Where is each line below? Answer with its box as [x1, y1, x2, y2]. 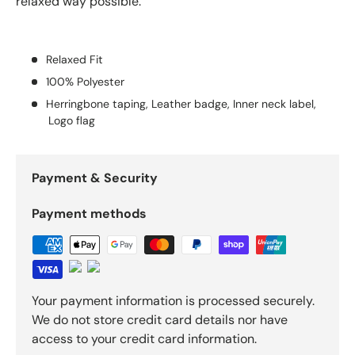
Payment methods [32, 205, 147, 223]
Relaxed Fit [45, 52, 103, 67]
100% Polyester [45, 74, 124, 90]
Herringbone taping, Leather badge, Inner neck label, [45, 97, 316, 112]
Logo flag [48, 113, 96, 128]
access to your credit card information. [32, 330, 257, 348]
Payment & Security [32, 170, 158, 187]
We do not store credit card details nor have [32, 311, 288, 329]
